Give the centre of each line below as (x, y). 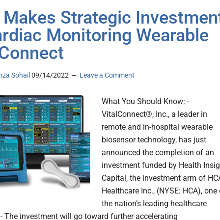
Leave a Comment (107, 75)
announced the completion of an (158, 153)
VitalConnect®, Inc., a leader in (154, 114)
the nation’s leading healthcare (154, 204)
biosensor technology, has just (154, 140)
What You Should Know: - (145, 102)
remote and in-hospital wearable (157, 127)
